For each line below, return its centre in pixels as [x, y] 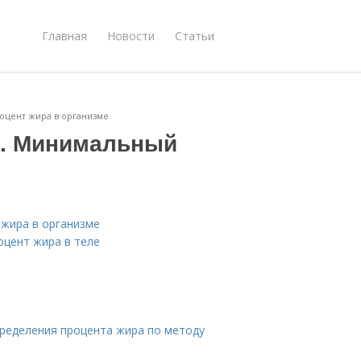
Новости [131, 35]
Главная [64, 35]
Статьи [195, 35]
